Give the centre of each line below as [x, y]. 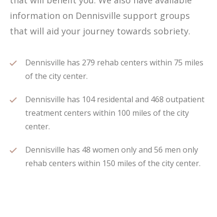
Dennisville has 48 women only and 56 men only [112, 150]
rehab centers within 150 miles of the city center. [113, 163]
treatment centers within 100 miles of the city [107, 113]
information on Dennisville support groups [100, 15]
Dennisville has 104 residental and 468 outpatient [115, 99]
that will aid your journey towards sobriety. [100, 31]
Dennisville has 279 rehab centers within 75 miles [114, 62]
